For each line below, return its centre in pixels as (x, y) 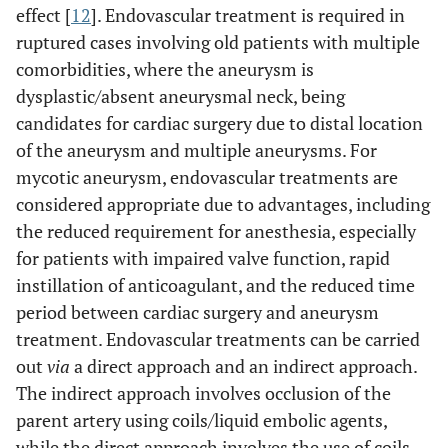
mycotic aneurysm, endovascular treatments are (207, 176)
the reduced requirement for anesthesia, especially (216, 230)
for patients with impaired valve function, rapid (203, 257)
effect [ (43, 14)
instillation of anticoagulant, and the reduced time (215, 284)
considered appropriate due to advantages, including (223, 203)
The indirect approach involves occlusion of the (203, 392)
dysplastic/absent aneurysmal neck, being (180, 95)
